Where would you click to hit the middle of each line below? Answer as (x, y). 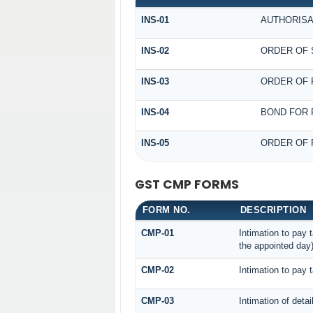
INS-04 (155, 112)
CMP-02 (157, 270)
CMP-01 (157, 233)
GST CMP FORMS (187, 185)
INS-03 (155, 82)
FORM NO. (166, 210)
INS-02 (155, 51)
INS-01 (155, 20)
